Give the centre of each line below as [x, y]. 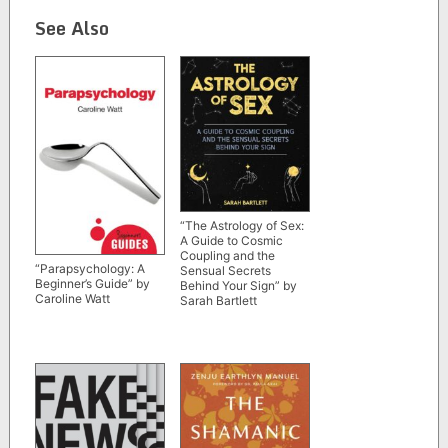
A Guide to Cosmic [231, 240]
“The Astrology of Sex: [241, 225]
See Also [71, 28]
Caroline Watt [72, 298]
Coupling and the [227, 255]
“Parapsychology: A [89, 268]
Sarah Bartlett [218, 300]
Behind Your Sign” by [238, 285]
